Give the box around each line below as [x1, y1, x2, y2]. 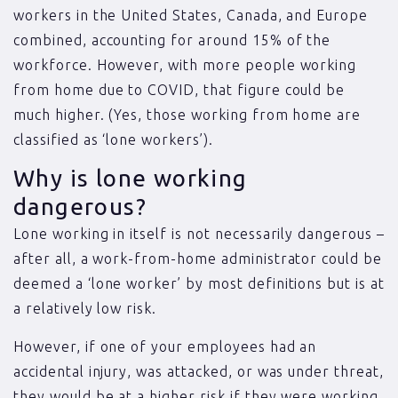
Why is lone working [13, 165, 248, 192]
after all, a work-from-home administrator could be [13, 251, 382, 267]
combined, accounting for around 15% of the [13, 31, 331, 48]
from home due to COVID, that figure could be [13, 81, 346, 98]
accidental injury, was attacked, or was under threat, [13, 362, 384, 379]
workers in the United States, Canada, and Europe [13, 6, 369, 23]
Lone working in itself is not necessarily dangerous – [13, 226, 385, 243]
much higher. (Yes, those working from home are [13, 106, 362, 123]
